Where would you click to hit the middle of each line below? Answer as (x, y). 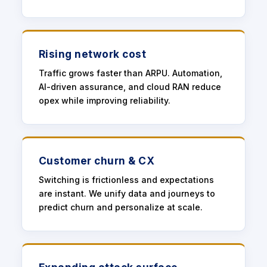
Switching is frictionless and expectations (126, 179)
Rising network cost (92, 54)
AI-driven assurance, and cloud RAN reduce (130, 87)
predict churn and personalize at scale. (120, 207)
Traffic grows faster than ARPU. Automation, (130, 73)
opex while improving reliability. (104, 101)
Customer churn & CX (97, 161)
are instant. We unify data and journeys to (127, 193)
